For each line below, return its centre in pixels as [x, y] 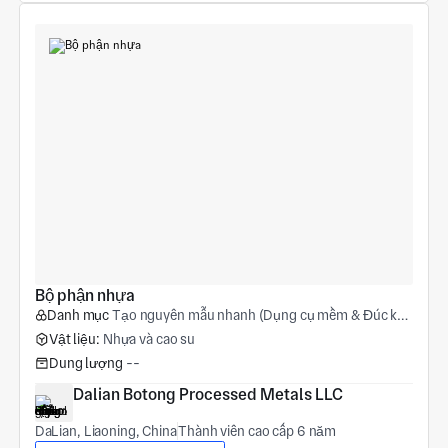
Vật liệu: [74, 339]
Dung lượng [85, 362]
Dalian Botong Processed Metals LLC [207, 394]
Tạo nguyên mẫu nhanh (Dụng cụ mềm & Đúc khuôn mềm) [255, 315]
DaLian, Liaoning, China [105, 430]
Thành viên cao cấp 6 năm [257, 430]
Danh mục [78, 315]
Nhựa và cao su [149, 339]
